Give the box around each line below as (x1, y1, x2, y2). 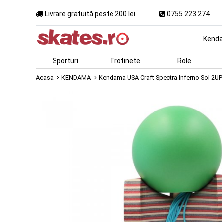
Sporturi (53, 57, 78, 65)
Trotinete (110, 57, 140, 65)
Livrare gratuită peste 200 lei (45, 9, 135, 18)
